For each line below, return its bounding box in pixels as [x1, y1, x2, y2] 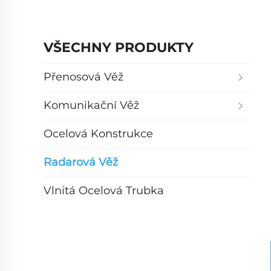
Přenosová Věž [44, 70, 123, 84]
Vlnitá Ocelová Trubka [44, 184, 164, 198]
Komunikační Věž [44, 99, 139, 113]
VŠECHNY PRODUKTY [44, 39, 194, 56]
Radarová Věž [44, 155, 118, 169]
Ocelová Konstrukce [44, 127, 153, 141]
